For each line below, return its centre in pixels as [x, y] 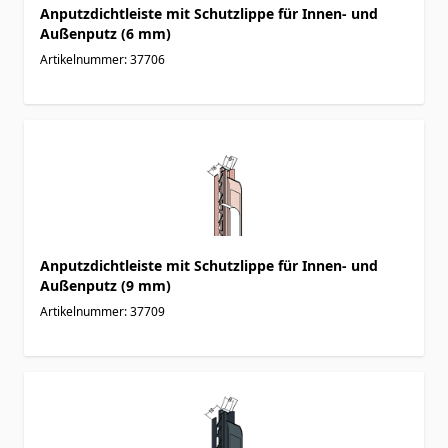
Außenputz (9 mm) [105, 285]
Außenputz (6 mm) [105, 33]
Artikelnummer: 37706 [102, 59]
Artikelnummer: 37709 [102, 311]
